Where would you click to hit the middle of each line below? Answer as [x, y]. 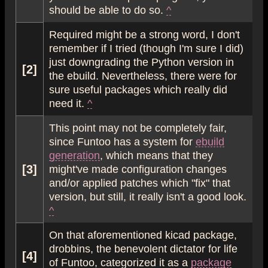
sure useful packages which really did [138, 89]
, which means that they [156, 155]
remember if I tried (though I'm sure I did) [146, 48]
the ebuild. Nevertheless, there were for [143, 75]
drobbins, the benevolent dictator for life [143, 248]
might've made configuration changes [138, 168]
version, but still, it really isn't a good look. [148, 196]
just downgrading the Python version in [141, 61]
